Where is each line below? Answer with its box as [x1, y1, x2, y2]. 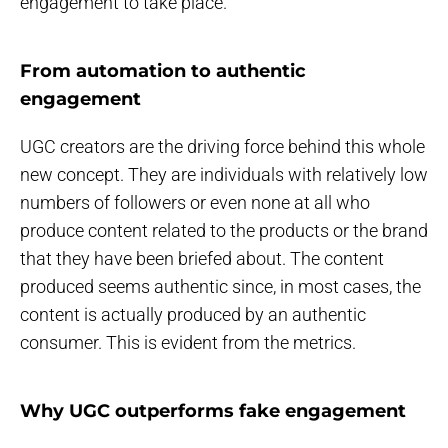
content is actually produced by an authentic [20, 304, 366, 326]
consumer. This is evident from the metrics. [20, 332, 356, 354]
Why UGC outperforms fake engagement [20, 400, 406, 423]
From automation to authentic [20, 60, 306, 83]
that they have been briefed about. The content [20, 248, 384, 270]
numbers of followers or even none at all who [20, 192, 370, 214]
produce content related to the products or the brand [20, 220, 428, 242]
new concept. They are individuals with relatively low [20, 164, 428, 186]
